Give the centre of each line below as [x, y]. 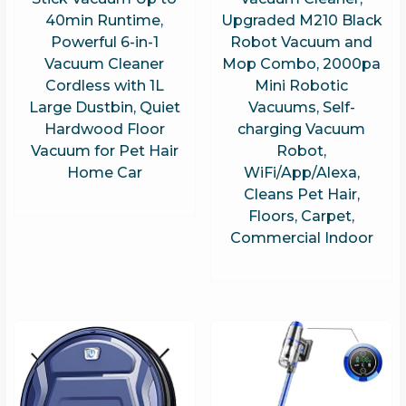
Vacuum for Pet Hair [104, 150]
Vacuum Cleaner [105, 63]
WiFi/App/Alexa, [301, 172]
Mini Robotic [302, 85]
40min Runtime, [105, 20]
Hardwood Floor [104, 129]
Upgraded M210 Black [301, 20]
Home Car [104, 172]
